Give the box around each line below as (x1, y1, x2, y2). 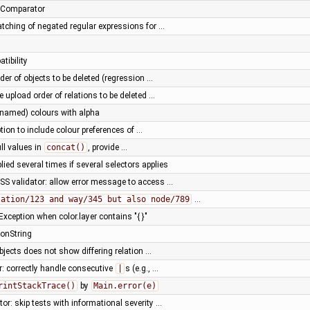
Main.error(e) (93, 280, 156, 291)
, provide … (87, 142, 127, 152)
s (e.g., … (125, 263, 158, 273)
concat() (46, 142, 85, 152)
